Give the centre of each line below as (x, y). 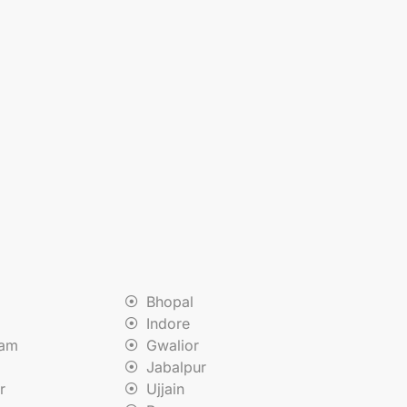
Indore (168, 323)
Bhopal (169, 301)
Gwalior (172, 345)
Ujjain (165, 388)
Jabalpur (176, 367)
